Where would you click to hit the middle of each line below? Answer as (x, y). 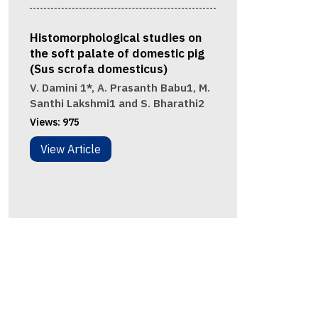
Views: (46, 122)
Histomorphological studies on (115, 38)
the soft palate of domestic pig (117, 54)
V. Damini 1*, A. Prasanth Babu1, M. (120, 88)
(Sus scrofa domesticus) (98, 69)
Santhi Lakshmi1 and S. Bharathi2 (117, 104)
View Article (70, 149)
